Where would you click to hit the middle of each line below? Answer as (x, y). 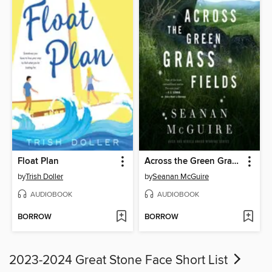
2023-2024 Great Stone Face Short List (120, 260)
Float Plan (39, 162)
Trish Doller (45, 177)
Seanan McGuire (181, 177)
